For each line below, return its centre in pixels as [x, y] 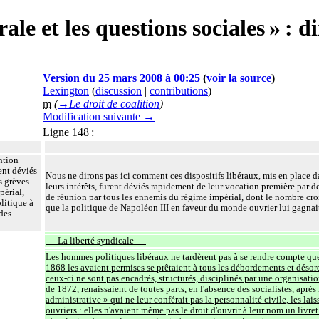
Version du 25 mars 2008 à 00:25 [121, 78]
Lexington [66, 90]
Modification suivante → [99, 116]
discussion [119, 90]
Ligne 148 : [68, 132]
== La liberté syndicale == [96, 240]
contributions [179, 90]
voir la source [239, 78]
